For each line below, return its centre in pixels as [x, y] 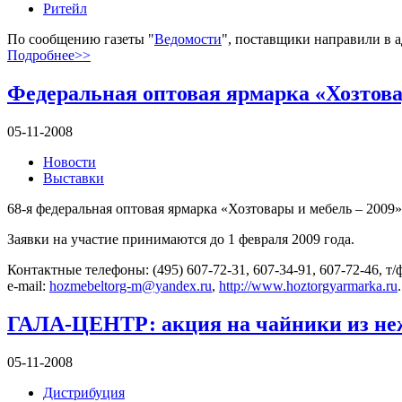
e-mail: [28, 286]
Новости [70, 162]
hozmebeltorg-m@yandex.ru [131, 286]
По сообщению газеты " [81, 39]
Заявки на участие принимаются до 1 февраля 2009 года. [181, 240]
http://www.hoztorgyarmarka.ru [308, 286]
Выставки [74, 179]
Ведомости [188, 39]
